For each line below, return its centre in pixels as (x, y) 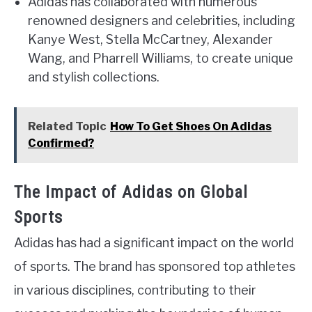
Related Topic (67, 127)
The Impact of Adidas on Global (131, 193)
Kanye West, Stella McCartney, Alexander (150, 40)
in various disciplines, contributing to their (135, 290)
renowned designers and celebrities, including (162, 21)
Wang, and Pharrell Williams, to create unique (161, 58)
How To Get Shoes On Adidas (191, 127)
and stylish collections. (94, 77)
